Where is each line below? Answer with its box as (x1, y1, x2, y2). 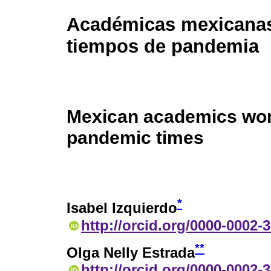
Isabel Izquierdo (67, 200, 177, 217)
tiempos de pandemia (67, 36, 259, 57)
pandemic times (67, 127, 204, 148)
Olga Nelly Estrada (67, 244, 195, 261)
